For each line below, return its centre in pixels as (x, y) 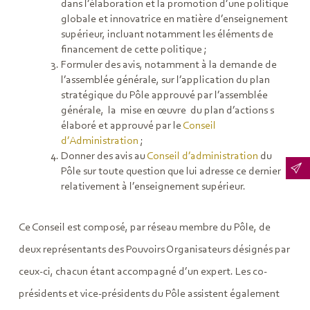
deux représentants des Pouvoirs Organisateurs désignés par (154, 250)
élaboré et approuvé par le (121, 126)
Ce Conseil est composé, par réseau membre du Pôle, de (144, 228)
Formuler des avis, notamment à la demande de (168, 65)
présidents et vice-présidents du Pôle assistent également (149, 294)
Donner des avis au (103, 157)
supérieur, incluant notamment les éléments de (167, 35)
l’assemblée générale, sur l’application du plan (166, 81)
